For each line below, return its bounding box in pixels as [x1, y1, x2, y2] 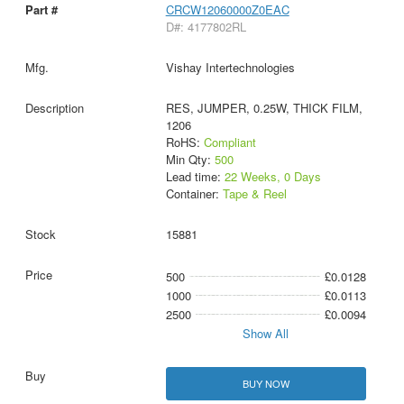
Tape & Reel [222, 184, 287, 202]
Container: [165, 184, 223, 202]
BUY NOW [242, 375, 289, 390]
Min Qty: [165, 150, 215, 168]
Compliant [203, 133, 256, 151]
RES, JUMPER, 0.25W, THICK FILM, [165, 98, 363, 116]
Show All [243, 324, 289, 342]
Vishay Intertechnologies [165, 58, 295, 76]
